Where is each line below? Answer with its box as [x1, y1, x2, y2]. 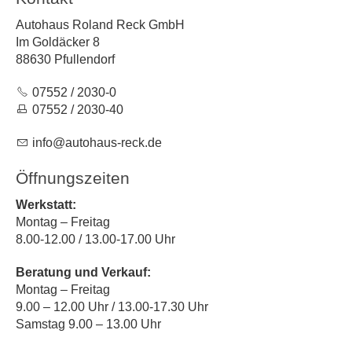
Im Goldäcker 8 [16, 35, 100, 49]
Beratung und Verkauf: [16, 266, 151, 280]
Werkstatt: [16, 198, 76, 212]
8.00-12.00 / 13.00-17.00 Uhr [16, 233, 175, 247]
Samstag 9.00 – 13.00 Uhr [16, 317, 161, 332]
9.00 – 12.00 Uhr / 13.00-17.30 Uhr [16, 300, 208, 314]
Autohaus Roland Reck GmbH [16, 18, 185, 32]
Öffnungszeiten [16, 169, 130, 188]
